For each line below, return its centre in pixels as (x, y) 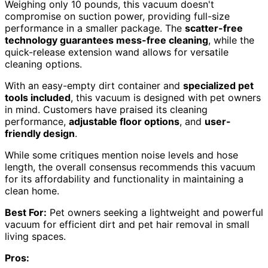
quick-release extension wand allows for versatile (117, 52)
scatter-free (214, 28)
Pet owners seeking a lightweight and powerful (155, 213)
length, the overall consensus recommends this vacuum (130, 167)
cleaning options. (43, 64)
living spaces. (35, 237)
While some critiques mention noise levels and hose (121, 155)
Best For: (26, 213)
